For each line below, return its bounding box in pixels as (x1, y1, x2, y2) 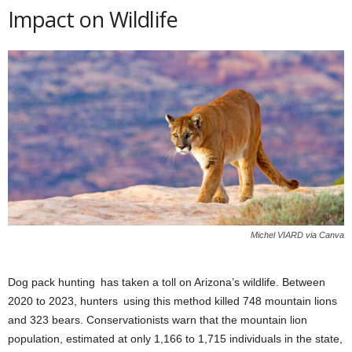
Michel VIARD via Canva (251, 230, 344, 240)
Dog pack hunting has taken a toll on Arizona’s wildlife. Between (8, 276, 325, 289)
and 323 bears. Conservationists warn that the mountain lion (8, 313, 307, 327)
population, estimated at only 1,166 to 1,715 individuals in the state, (8, 332, 343, 346)
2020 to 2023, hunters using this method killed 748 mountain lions (8, 295, 337, 308)
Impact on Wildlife (8, 5, 178, 35)
